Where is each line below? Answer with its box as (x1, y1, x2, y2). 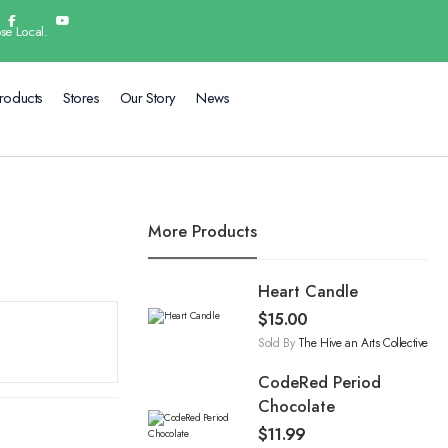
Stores (63, 87, 100, 110)
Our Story (119, 87, 177, 110)
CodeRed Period (258, 371, 381, 395)
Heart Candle (258, 280, 358, 304)
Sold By (258, 334, 298, 353)
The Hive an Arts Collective (297, 334, 429, 353)
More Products (148, 220, 257, 244)
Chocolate (258, 395, 335, 419)
